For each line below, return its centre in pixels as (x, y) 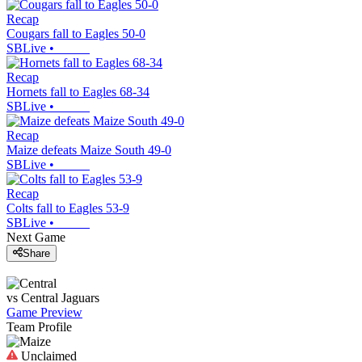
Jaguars (80, 298)
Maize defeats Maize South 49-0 (89, 149)
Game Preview (44, 313)
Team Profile (39, 327)
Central (40, 298)
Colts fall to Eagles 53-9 (68, 208)
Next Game (36, 237)
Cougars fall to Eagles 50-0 (76, 33)
